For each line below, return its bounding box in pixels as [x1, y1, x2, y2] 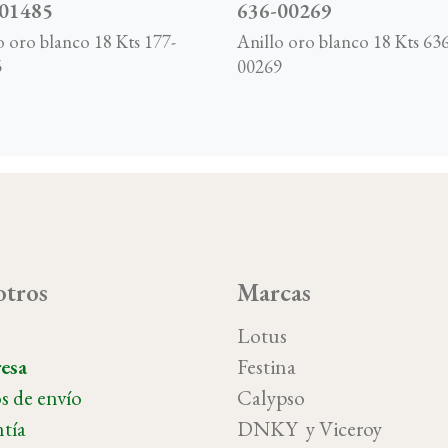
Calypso [236, 384, 305, 412]
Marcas [236, 275, 311, 309]
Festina [236, 353, 296, 381]
